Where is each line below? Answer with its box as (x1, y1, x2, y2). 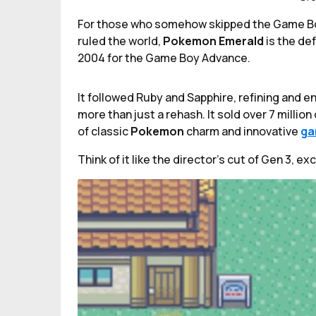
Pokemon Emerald (163, 32, 266, 49)
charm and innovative (186, 123, 300, 139)
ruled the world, (78, 32, 163, 49)
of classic (78, 123, 130, 139)
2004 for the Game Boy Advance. (78, 49, 250, 66)
